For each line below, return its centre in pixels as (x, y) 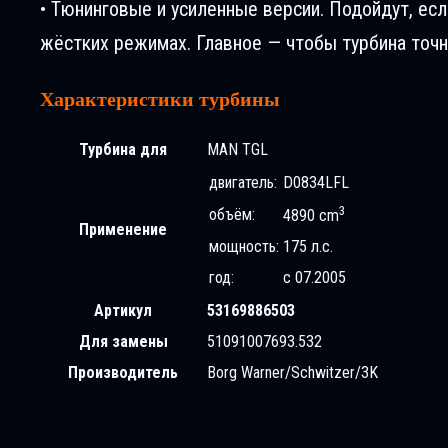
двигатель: (243, 183)
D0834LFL (316, 183)
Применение (123, 230)
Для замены (123, 342)
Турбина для (123, 150)
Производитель (123, 373)
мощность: (244, 247)
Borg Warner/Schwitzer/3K (292, 373)
